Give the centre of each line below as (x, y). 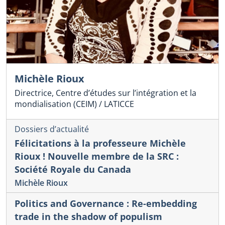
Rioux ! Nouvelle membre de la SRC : (97, 156)
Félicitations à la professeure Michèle (100, 143)
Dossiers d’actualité (52, 129)
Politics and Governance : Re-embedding (106, 203)
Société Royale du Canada (73, 169)
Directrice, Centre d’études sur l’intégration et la (105, 93)
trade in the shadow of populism (88, 216)
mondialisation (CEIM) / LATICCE (74, 104)
